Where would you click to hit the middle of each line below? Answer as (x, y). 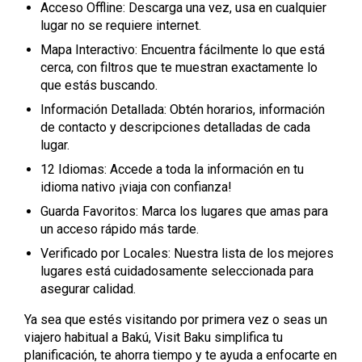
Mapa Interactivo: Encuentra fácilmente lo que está (183, 50)
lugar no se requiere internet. (121, 25)
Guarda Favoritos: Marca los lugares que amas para (184, 211)
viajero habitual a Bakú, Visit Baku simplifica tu (154, 337)
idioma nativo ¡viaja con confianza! (136, 187)
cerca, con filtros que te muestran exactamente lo (179, 67)
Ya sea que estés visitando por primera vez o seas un (176, 320)
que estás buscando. (99, 85)
